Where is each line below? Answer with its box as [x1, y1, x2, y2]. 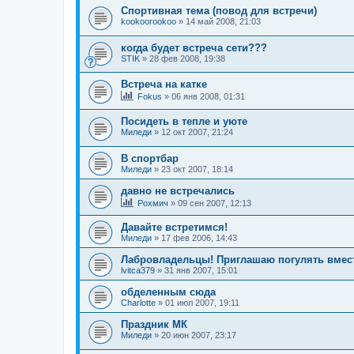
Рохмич [137, 198, 168, 208]
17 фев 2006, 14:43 [161, 233, 237, 243]
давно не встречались [121, 184, 235, 197]
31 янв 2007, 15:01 [164, 265, 238, 276]
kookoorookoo [121, 17, 176, 27]
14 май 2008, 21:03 [186, 17, 261, 27]
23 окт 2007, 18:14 [161, 164, 233, 174]
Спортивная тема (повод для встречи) [121, 5, 317, 17]
